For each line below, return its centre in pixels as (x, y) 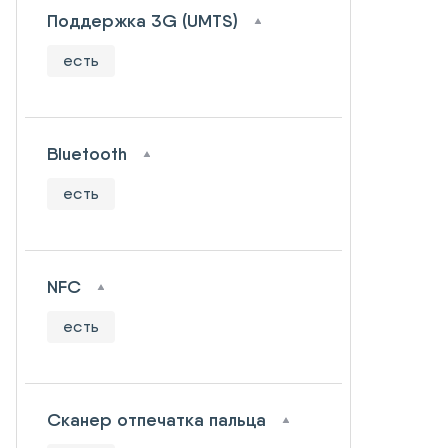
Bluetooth (87, 154)
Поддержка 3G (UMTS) (142, 21)
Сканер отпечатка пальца (156, 420)
